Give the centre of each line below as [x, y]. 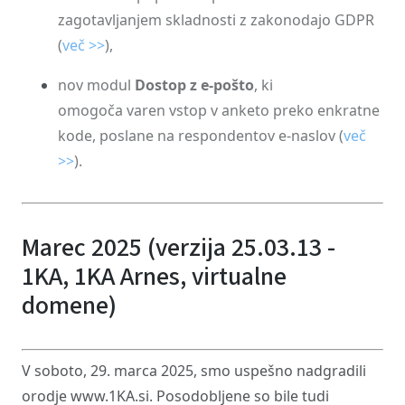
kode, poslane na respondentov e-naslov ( [201, 136]
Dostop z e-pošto [194, 85]
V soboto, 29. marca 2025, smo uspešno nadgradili [194, 371]
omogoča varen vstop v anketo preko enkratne [219, 110]
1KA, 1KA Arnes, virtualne [154, 277]
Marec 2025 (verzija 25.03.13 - [179, 248]
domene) [69, 306]
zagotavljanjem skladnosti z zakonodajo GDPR [216, 20]
